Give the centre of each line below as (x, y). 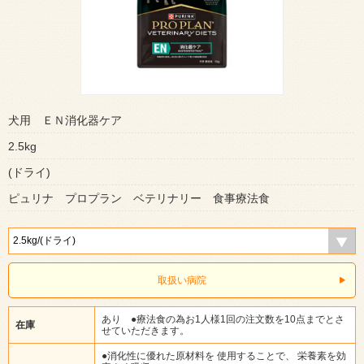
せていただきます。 (145, 330)
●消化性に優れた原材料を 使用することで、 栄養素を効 (224, 355)
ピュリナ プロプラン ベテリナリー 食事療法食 (139, 198)
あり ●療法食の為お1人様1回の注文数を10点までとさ (223, 319)
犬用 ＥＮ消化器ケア (65, 120)
